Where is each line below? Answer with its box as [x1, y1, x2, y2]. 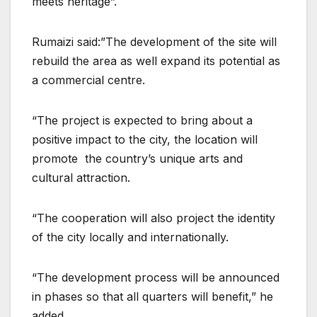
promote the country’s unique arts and [32, 151, 243, 166]
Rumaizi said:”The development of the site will [32, 35, 277, 50]
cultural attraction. [32, 171, 134, 185]
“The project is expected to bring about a [32, 113, 253, 128]
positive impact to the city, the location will [32, 132, 258, 147]
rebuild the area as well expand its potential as [32, 54, 280, 69]
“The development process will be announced [32, 270, 279, 285]
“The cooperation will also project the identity [32, 211, 275, 226]
